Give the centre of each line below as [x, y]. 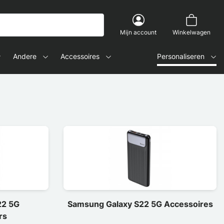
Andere [25, 56]
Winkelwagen [191, 32]
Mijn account [138, 32]
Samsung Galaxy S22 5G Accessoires [140, 204]
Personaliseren [181, 56]
